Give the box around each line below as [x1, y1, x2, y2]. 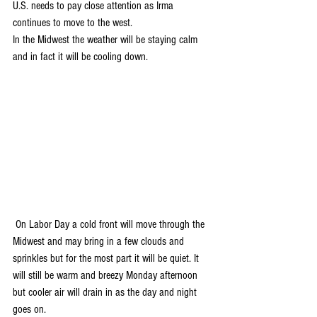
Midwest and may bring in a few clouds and [13, 234, 187, 248]
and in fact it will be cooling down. [13, 50, 148, 63]
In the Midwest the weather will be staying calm [13, 33, 200, 46]
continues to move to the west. [13, 16, 135, 29]
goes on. [13, 302, 46, 316]
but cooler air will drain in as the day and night [13, 285, 200, 299]
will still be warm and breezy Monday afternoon [13, 268, 200, 282]
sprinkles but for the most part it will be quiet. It [13, 251, 202, 265]
